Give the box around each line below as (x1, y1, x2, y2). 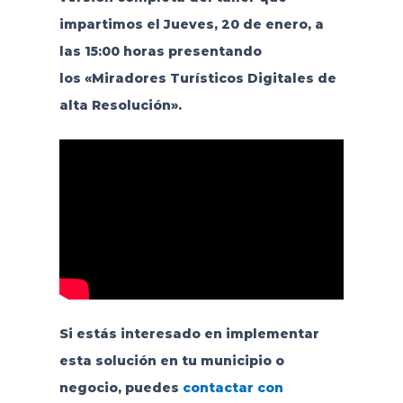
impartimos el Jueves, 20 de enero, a (58, 16, 324, 33)
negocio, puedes (58, 380, 183, 397)
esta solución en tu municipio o (58, 353, 284, 370)
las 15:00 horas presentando (58, 43, 262, 60)
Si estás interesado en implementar (58, 326, 319, 343)
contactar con (182, 380, 283, 397)
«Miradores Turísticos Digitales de (84, 70, 336, 87)
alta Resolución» (58, 97, 178, 114)
